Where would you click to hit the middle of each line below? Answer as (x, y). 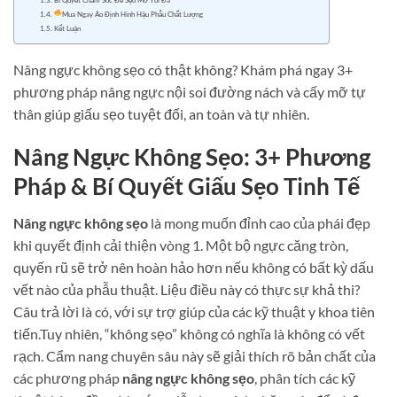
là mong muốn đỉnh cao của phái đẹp (259, 222)
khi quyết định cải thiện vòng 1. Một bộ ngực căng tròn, (181, 245)
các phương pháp (68, 378)
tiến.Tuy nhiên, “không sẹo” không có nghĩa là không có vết (189, 333)
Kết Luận (67, 28)
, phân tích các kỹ (305, 378)
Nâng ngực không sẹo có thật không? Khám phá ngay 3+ (183, 69)
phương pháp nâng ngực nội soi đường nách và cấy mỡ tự (190, 91)
